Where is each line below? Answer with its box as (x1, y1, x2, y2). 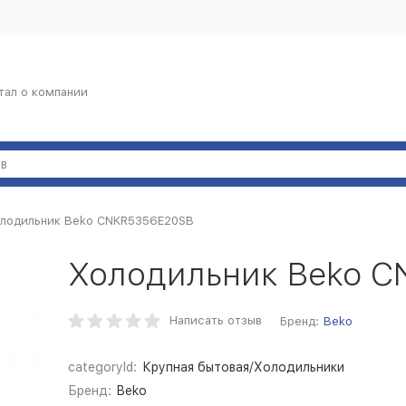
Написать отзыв (169, 314, 262, 327)
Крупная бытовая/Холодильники (141, 360, 344, 374)
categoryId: (68, 360, 137, 374)
